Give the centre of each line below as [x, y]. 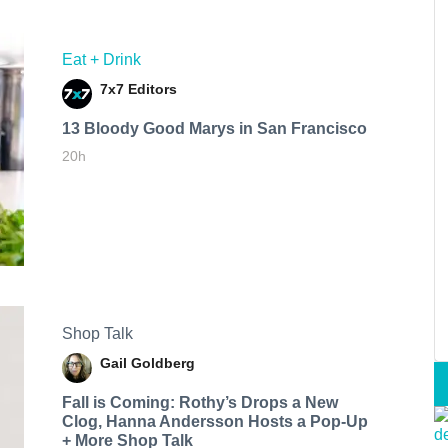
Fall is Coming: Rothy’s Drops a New [199, 402]
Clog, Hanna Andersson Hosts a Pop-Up [214, 421]
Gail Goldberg [147, 362]
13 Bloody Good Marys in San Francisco [214, 129]
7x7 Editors [138, 89]
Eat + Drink [101, 60]
